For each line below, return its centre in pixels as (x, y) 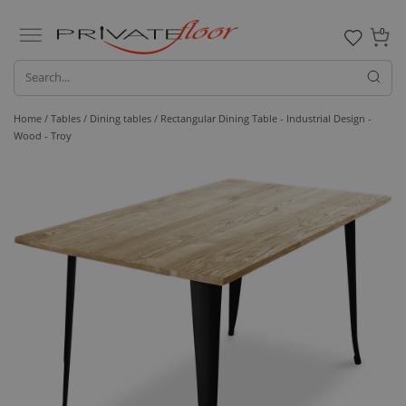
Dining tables (122, 118)
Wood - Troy (43, 135)
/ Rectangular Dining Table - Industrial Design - (263, 118)
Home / (32, 118)
